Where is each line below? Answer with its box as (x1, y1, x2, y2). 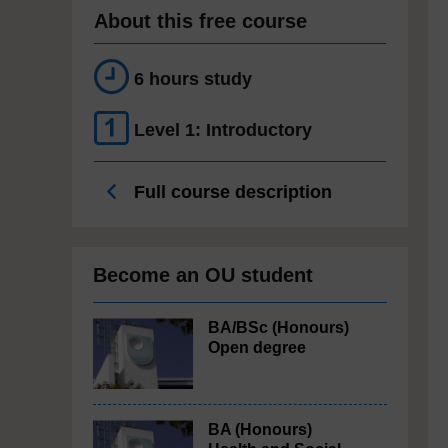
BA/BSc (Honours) (208, 319, 349, 336)
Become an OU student (93, 264, 313, 286)
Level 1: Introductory (134, 120, 312, 140)
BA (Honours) (208, 421, 312, 438)
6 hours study (134, 69, 252, 89)
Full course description (129, 182, 332, 202)
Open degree (208, 339, 306, 356)
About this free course (94, 10, 307, 32)
